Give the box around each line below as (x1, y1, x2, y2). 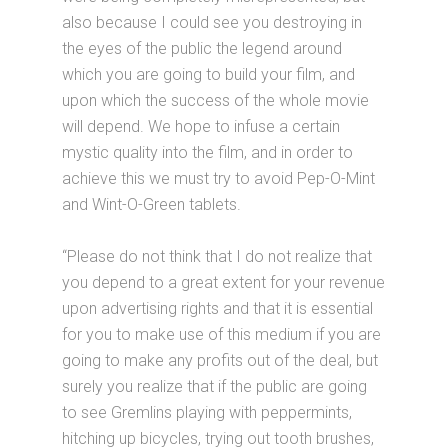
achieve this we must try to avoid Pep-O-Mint (62, 169, 376, 189)
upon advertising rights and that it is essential (62, 299, 374, 319)
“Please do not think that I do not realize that (62, 247, 373, 267)
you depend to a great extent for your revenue (62, 273, 386, 293)
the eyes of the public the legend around (62, 39, 343, 59)
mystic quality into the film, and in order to (62, 143, 354, 163)
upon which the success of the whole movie (62, 91, 370, 111)
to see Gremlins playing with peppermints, (62, 403, 353, 423)
